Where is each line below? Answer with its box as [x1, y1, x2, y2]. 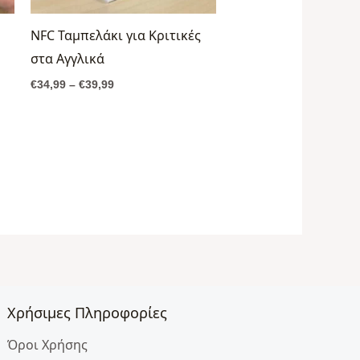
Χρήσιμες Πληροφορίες [7, 302, 168, 322]
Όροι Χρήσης [7, 336, 88, 354]
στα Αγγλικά [30, 49, 104, 67]
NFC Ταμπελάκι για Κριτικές [30, 26, 201, 44]
